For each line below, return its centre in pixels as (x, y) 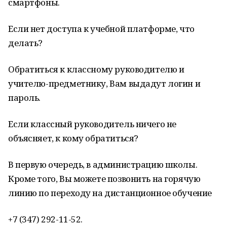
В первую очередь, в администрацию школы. (103, 164)
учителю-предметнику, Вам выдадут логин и (104, 83)
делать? (26, 43)
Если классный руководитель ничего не (92, 124)
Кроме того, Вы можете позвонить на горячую (104, 179)
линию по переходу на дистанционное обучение (110, 193)
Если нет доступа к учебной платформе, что (101, 29)
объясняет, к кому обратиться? (73, 138)
